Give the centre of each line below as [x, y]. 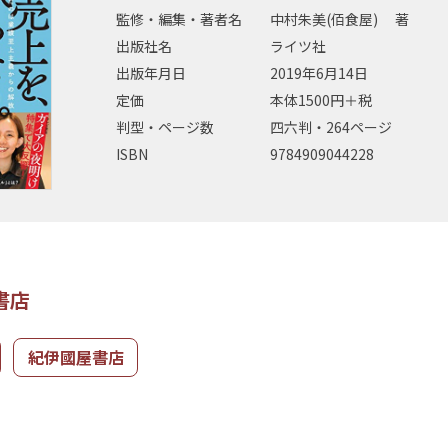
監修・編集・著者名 [179, 19]
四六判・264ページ [331, 127]
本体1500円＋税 [321, 100]
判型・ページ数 [165, 127]
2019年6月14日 [319, 73]
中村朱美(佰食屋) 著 [339, 19]
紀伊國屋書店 [75, 356]
